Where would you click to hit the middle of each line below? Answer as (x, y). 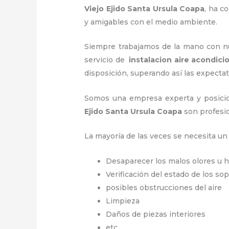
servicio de (107, 60)
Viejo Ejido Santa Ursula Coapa (145, 9)
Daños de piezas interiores (156, 214)
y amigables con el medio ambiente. (151, 22)
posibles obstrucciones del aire (164, 187)
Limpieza (124, 201)
